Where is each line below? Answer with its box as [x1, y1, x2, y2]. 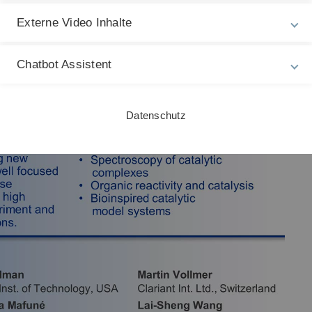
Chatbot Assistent [17, 58, 112, 71]
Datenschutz [126, 109, 186, 121]
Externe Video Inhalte [17, 16, 132, 29]
